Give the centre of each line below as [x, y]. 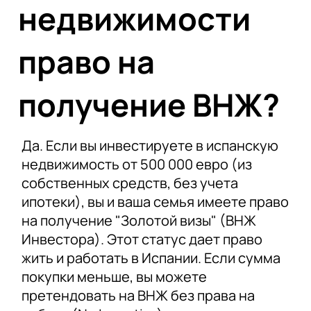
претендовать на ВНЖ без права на [138, 295]
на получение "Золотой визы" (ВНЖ [138, 220]
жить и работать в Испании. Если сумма [151, 258]
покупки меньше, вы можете [114, 276]
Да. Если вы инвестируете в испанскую [150, 145]
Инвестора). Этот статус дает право [142, 239]
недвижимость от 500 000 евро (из [136, 164]
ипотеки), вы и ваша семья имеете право [155, 201]
